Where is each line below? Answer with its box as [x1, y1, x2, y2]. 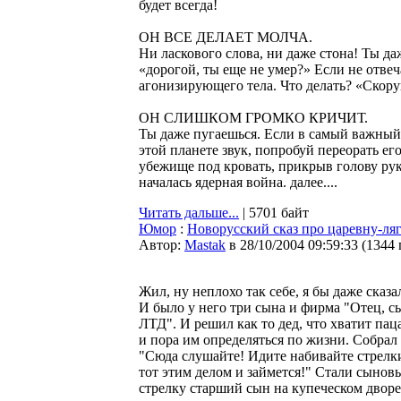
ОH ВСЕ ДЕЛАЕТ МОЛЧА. [139, 30, 312, 45]
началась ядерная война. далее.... [139, 175, 337, 190]
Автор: [139, 237, 184, 252]
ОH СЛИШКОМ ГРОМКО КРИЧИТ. [139, 110, 368, 125]
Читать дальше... [139, 205, 239, 220]
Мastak [184, 237, 226, 252]
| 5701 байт [239, 205, 309, 220]
